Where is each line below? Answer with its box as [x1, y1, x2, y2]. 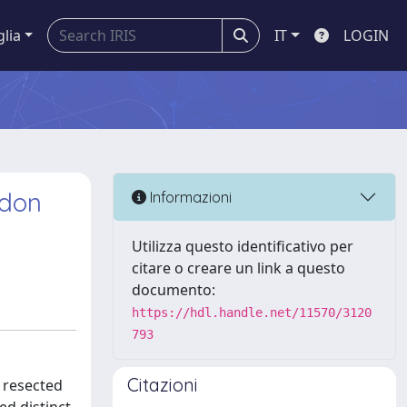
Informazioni [146, 187, 232, 206]
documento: [132, 280, 215, 300]
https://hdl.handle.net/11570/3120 [132, 305, 372, 320]
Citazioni [127, 373, 198, 396]
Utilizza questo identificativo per [132, 236, 353, 256]
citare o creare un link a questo [132, 258, 345, 278]
